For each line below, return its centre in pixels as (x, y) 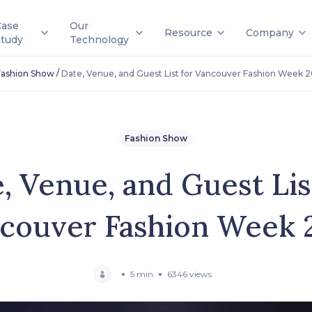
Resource (188, 33)
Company (270, 33)
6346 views (190, 274)
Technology (99, 40)
